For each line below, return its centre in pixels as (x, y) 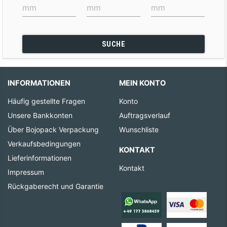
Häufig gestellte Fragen (46, 101)
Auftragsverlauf (144, 115)
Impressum (26, 172)
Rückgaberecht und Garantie (55, 186)
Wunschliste (139, 129)
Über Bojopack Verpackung (53, 129)
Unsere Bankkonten (40, 115)
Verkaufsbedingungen (44, 143)
